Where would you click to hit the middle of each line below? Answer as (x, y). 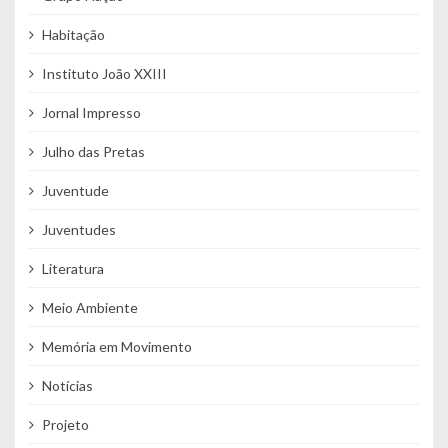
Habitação (73, 34)
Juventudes (78, 229)
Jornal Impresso (91, 112)
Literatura (72, 268)
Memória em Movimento (116, 346)
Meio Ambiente (89, 307)
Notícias (67, 385)
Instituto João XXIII (104, 73)
